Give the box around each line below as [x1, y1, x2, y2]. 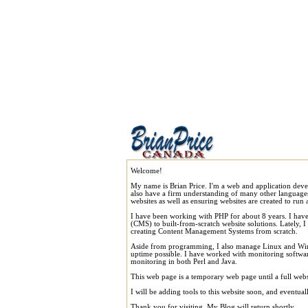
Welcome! [131, 167, 162, 175]
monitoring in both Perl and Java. [131, 258, 237, 265]
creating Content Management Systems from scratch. [131, 228, 298, 235]
